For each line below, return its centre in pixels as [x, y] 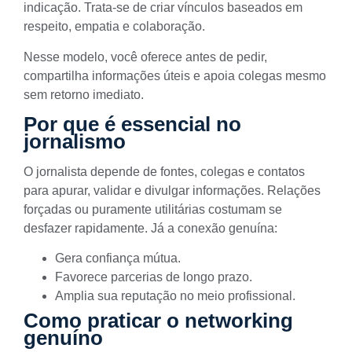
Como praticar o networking [158, 321]
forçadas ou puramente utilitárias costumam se [153, 209]
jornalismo [75, 141]
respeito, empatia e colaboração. [114, 27]
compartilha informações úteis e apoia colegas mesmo [175, 75]
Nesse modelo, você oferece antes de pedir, [145, 57]
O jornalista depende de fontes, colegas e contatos [164, 171]
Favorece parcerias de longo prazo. [154, 277]
